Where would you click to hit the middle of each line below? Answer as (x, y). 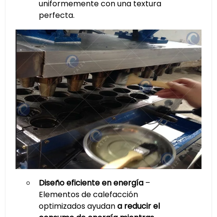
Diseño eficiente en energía (91, 183)
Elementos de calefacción (88, 194)
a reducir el (138, 206)
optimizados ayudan (78, 206)
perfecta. (56, 15)
